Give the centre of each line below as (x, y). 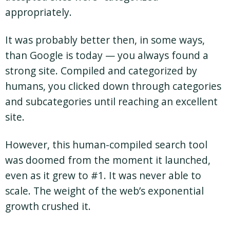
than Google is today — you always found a (107, 55)
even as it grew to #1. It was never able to (103, 176)
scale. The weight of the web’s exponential (104, 191)
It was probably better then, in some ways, (105, 40)
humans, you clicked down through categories (113, 86)
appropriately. (39, 12)
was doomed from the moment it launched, (108, 160)
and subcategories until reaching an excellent (111, 102)
